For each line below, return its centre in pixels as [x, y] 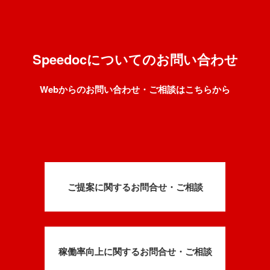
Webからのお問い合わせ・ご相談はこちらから [135, 89]
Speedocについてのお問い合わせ [135, 59]
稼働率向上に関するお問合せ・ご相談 [135, 251]
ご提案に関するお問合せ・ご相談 [135, 187]
